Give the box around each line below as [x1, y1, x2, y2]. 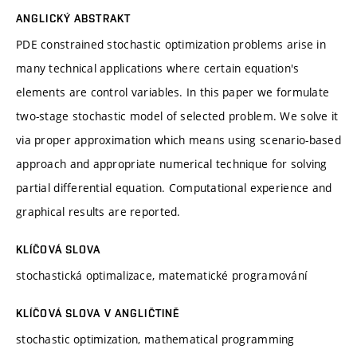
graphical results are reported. [16, 203, 181, 219]
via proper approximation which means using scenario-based [16, 131, 341, 147]
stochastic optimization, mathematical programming [16, 331, 295, 347]
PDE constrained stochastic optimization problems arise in [16, 36, 326, 52]
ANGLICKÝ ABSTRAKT [16, 11, 131, 25]
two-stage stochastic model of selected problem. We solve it [16, 108, 339, 124]
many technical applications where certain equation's [16, 60, 300, 76]
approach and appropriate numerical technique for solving [16, 155, 328, 171]
